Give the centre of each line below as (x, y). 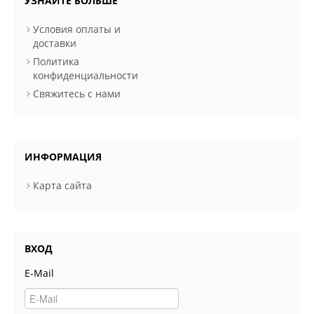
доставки (55, 43)
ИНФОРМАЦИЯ (63, 156)
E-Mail (39, 273)
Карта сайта (62, 185)
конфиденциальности (86, 75)
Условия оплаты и (77, 29)
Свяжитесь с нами (77, 93)
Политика (56, 61)
